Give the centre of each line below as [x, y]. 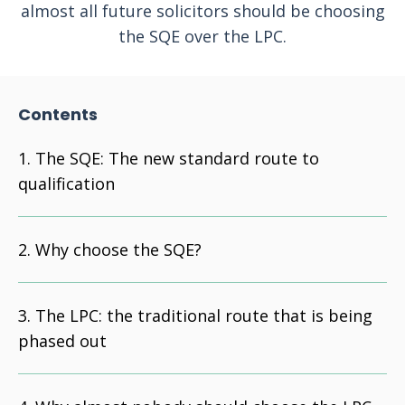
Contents [58, 114]
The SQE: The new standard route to [177, 158]
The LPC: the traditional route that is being [204, 316]
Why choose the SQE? [118, 250]
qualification [66, 184]
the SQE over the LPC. [202, 36]
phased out [62, 341]
